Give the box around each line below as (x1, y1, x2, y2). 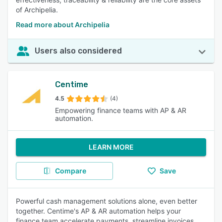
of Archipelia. (16, 5, 58, 14)
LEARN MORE (88, 143, 134, 151)
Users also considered (35, 46, 122, 55)
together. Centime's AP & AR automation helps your (16, 207, 181, 215)
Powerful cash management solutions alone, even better (16, 197, 197, 205)
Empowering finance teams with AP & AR (55, 106, 187, 114)
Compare (55, 166, 86, 175)
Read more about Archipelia (16, 20, 110, 29)
